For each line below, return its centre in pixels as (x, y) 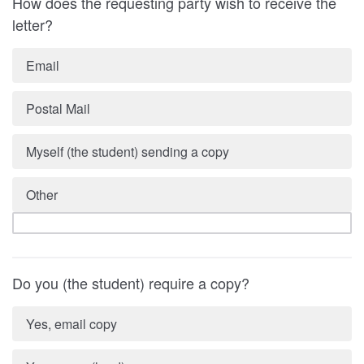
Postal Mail (58, 108)
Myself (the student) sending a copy (127, 152)
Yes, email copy (71, 324)
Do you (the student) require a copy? (131, 283)
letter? (35, 24)
